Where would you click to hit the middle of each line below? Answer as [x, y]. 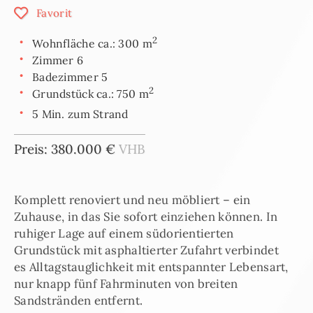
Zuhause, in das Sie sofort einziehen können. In [146, 217]
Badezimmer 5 [70, 77]
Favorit [54, 13]
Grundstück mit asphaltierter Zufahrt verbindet [146, 250]
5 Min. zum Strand [80, 114]
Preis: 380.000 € [66, 149]
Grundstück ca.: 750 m [90, 93]
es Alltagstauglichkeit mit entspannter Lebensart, [151, 267]
